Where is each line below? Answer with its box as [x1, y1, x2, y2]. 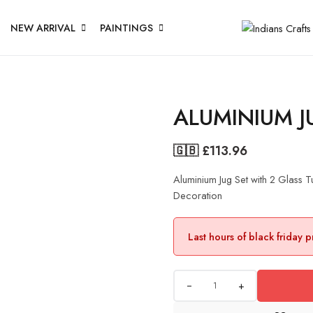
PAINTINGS [100, 20, 153, 35]
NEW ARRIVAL [10, 20, 75, 35]
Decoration [173, 188, 222, 203]
